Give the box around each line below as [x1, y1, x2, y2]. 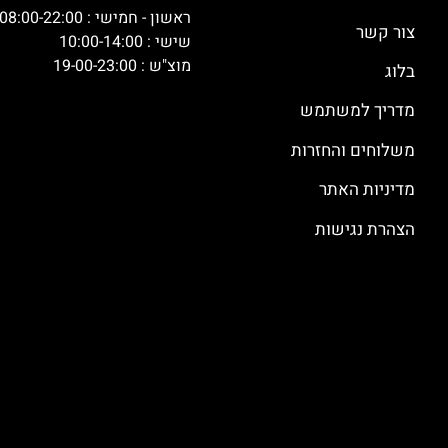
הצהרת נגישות [314, 216, 415, 242]
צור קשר [355, 19, 415, 45]
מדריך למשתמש [299, 98, 415, 124]
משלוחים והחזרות [290, 137, 415, 163]
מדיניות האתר [318, 177, 415, 203]
